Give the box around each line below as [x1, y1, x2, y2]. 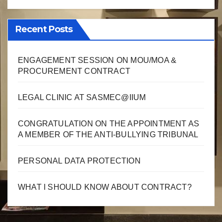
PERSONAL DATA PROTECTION [18, 157, 141, 166]
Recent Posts [15, 24, 73, 35]
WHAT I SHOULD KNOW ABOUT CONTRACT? [18, 183, 192, 192]
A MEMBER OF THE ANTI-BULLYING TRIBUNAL [18, 130, 199, 139]
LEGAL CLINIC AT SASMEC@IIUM [18, 93, 146, 102]
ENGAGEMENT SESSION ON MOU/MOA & [18, 56, 177, 65]
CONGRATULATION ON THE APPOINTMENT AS [18, 119, 200, 128]
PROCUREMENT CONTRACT [18, 67, 130, 76]
